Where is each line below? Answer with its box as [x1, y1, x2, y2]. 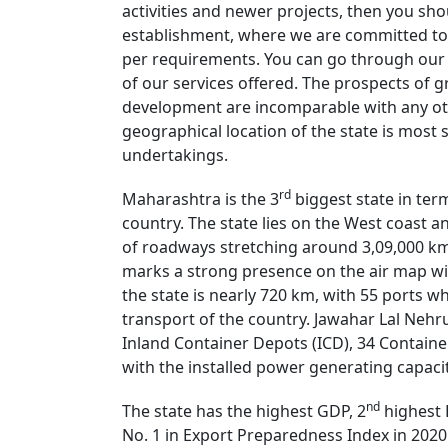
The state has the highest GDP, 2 [122, 400, 366, 422]
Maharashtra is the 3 [122, 188, 279, 210]
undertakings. [122, 144, 228, 166]
